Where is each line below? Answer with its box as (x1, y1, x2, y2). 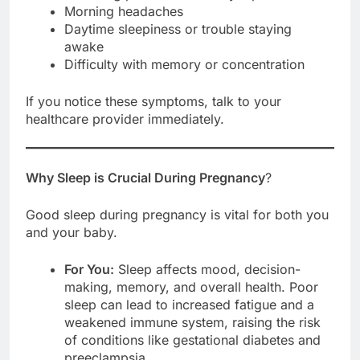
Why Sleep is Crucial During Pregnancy (26, 169, 265, 186)
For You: (64, 260, 114, 277)
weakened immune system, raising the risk (64, 313, 321, 330)
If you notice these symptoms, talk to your (26, 92, 281, 109)
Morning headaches (64, 2, 183, 19)
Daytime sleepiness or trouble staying (64, 20, 292, 37)
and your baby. (26, 223, 117, 240)
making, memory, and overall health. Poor (64, 278, 318, 295)
